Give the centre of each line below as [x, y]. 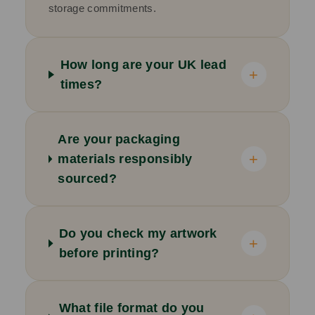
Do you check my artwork [138, 234]
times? [81, 85]
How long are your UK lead [143, 65]
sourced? [87, 179]
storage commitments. [102, 8]
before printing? [109, 253]
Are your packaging [119, 140]
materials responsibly [125, 159]
